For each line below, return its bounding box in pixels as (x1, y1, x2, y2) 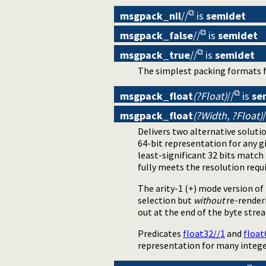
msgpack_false (120, 28, 193, 42)
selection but (138, 194, 194, 206)
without (194, 194, 224, 206)
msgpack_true (120, 47, 190, 62)
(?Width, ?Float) (193, 108, 262, 122)
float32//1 (183, 227, 225, 239)
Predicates (138, 227, 183, 239)
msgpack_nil (120, 8, 181, 23)
